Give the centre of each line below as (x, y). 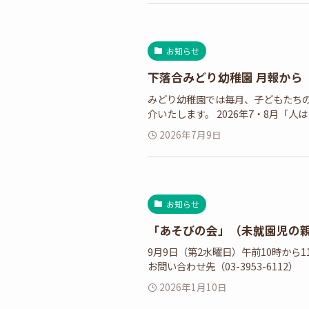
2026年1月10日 (193, 287)
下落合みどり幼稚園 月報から (225, 78)
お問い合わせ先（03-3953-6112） (223, 266)
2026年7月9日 (191, 134)
